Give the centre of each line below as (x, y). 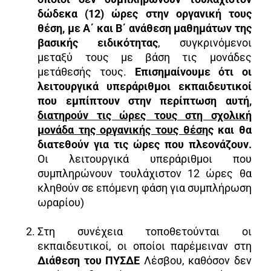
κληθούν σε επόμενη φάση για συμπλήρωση (145, 188)
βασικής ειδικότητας (98, 42)
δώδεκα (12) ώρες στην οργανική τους (145, 13)
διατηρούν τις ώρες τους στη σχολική (145, 115)
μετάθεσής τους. (86, 71)
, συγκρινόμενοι (205, 42)
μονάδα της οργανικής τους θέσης (126, 129)
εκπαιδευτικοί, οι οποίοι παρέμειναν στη (145, 246)
